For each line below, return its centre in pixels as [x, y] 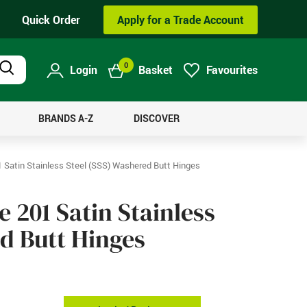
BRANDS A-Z [65, 119]
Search [20, 86]
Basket [156, 70]
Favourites [232, 70]
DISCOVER [156, 119]
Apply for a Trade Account [181, 20]
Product [22, 74]
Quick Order [51, 20]
